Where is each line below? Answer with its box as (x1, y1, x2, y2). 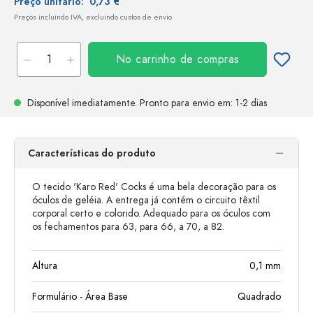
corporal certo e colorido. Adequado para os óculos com (32, 207, 270, 220)
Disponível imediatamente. (24, 96, 140, 110)
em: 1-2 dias (214, 96, 267, 110)
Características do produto (28, 147, 156, 160)
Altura (32, 259, 57, 272)
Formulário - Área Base (32, 290, 128, 303)
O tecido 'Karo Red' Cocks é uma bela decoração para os (32, 180, 276, 194)
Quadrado (238, 290, 281, 303)
